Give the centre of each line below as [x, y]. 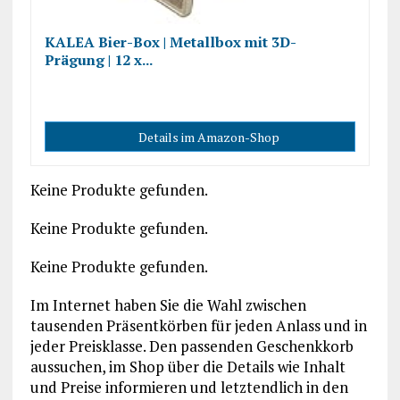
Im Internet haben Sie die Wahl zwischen [168, 305]
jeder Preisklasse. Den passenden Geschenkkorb [192, 346]
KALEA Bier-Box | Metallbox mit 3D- [170, 42]
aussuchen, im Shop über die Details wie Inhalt [187, 367]
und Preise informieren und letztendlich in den [189, 387]
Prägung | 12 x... [98, 60]
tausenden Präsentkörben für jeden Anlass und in [198, 325]
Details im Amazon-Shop [208, 137]
